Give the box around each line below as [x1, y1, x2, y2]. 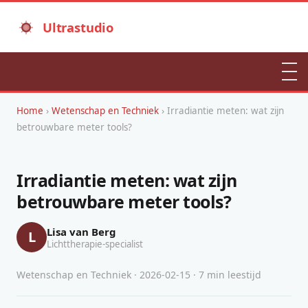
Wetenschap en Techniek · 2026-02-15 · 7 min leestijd [16, 268, 261, 281]
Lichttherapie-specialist [47, 237, 143, 250]
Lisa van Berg [47, 224, 115, 239]
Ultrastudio [43, 19, 113, 36]
